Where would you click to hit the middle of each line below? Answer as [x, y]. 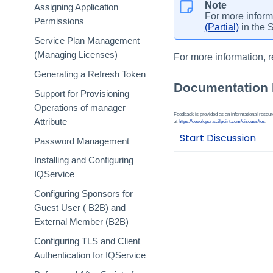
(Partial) [222, 27]
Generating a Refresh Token [90, 75]
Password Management [82, 141]
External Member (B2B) [82, 222]
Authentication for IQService [90, 255]
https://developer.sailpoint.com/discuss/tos [222, 122]
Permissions [59, 22]
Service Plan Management [87, 41]
